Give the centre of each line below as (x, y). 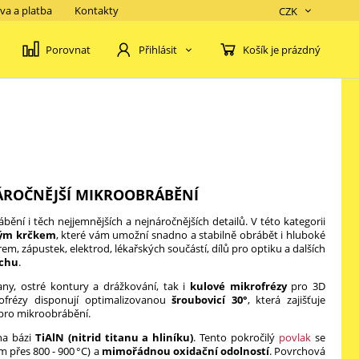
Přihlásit (158, 50)
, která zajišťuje (286, 300)
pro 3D (306, 286)
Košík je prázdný (282, 49)
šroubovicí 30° (210, 300)
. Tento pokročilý (236, 337)
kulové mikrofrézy (238, 286)
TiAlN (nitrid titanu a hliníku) (114, 337)
